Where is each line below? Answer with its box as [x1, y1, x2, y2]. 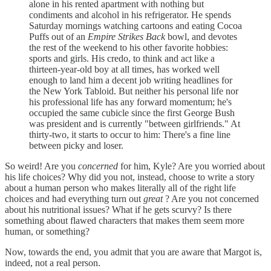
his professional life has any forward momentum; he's [29, 96, 232, 107]
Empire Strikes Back [88, 31, 165, 42]
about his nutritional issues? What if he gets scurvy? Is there [5, 204, 232, 215]
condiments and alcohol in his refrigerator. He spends [29, 9, 231, 20]
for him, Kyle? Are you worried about [118, 160, 265, 171]
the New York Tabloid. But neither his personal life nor [29, 85, 238, 96]
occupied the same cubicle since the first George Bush [29, 107, 235, 118]
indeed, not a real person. [5, 257, 100, 268]
